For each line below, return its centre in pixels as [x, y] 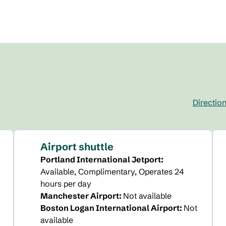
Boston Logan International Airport [110, 208]
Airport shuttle [77, 147]
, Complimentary [104, 172]
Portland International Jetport [100, 159]
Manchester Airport [79, 196]
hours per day [66, 184]
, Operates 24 [159, 172]
